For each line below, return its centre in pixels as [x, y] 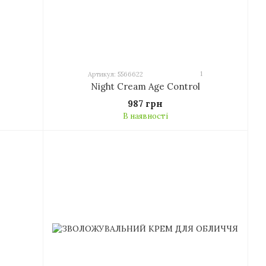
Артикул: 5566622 [115, 75]
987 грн [145, 104]
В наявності [145, 116]
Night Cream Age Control [145, 87]
